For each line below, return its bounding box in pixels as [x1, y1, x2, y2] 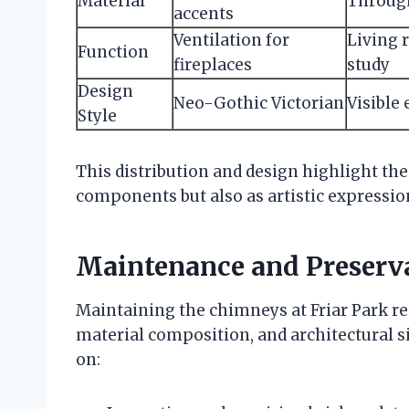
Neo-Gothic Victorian [173, 92, 344, 113]
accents [173, 3, 234, 24]
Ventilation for [173, 29, 289, 50]
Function [78, 41, 149, 62]
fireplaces [173, 54, 252, 75]
